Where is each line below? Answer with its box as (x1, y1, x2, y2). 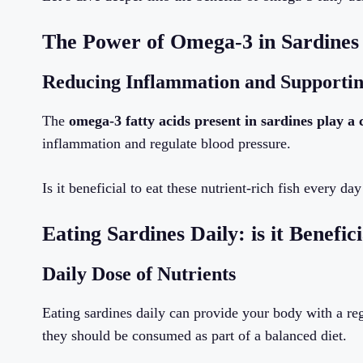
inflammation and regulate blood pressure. (42, 135, 291, 152)
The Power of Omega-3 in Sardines (42, 30, 359, 54)
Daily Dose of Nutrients (42, 263, 236, 285)
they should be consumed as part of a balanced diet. (42, 327, 347, 344)
